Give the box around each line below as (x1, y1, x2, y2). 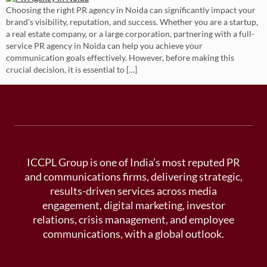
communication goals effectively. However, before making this (6, 52, 234, 63)
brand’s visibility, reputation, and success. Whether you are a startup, (6, 17, 258, 27)
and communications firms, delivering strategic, (24, 170, 243, 183)
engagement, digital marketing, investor (42, 198, 225, 212)
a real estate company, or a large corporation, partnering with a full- (6, 29, 254, 39)
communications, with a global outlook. (43, 227, 224, 240)
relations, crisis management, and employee (33, 213, 234, 226)
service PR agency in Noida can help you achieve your (6, 41, 203, 51)
